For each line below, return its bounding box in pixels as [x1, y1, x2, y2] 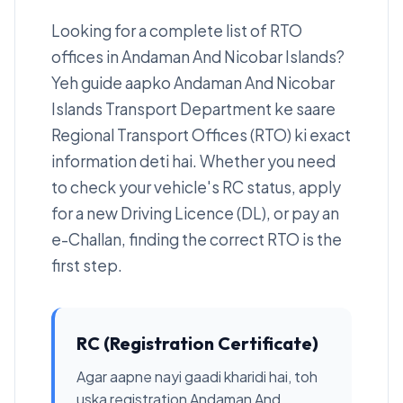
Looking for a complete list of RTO [51, 21, 302, 40]
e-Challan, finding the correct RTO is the [51, 229, 342, 249]
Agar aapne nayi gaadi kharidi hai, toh [76, 367, 318, 386]
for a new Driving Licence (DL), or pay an [51, 203, 339, 223]
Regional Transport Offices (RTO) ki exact [51, 125, 351, 145]
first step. [51, 255, 122, 275]
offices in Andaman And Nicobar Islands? [51, 47, 345, 67]
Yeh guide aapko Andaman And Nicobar [51, 73, 335, 93]
